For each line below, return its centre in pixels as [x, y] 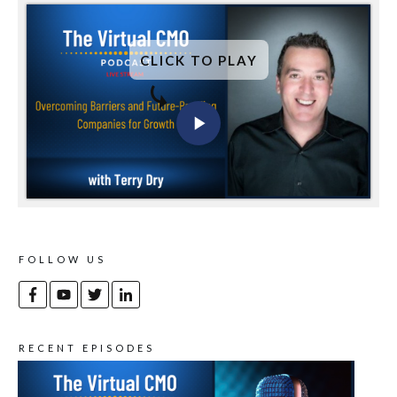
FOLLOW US [62, 259]
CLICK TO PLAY [198, 60]
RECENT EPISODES [87, 347]
